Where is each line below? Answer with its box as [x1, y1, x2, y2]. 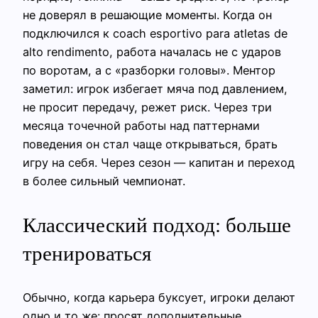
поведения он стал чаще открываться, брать [23, 137, 278, 152]
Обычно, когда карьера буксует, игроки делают [23, 290, 295, 305]
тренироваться [23, 242, 151, 265]
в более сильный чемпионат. [23, 174, 185, 189]
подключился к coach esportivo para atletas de [23, 26, 287, 41]
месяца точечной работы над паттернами [23, 119, 260, 133]
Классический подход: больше [23, 214, 291, 237]
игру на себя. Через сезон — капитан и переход [23, 155, 295, 170]
